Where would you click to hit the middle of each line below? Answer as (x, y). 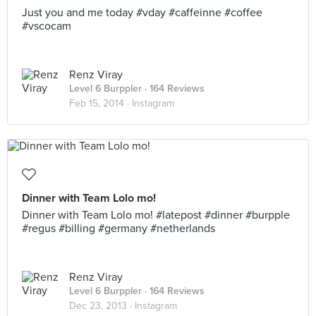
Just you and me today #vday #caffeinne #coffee (142, 13)
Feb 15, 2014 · (101, 103)
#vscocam (47, 26)
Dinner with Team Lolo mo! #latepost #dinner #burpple (156, 215)
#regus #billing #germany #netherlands (119, 229)
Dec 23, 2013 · (102, 306)
